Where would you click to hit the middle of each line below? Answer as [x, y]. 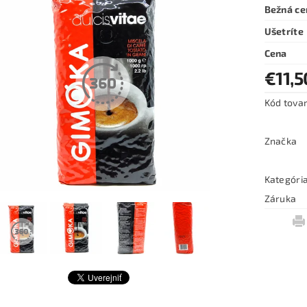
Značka [281, 140]
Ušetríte [284, 31]
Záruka [280, 198]
